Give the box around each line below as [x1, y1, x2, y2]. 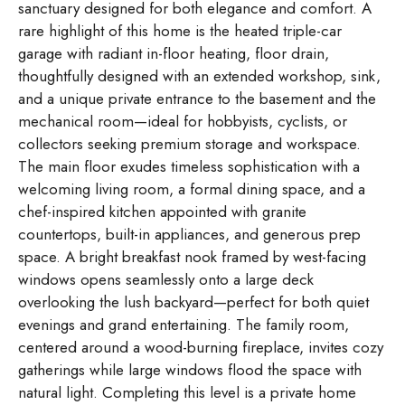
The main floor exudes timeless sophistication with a [18, 155, 360, 178]
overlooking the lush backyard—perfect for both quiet [18, 291, 369, 314]
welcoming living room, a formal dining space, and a [18, 178, 365, 201]
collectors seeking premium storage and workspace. [18, 133, 361, 155]
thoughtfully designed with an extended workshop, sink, [18, 65, 381, 88]
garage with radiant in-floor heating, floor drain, [18, 42, 329, 65]
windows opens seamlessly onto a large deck [18, 268, 314, 291]
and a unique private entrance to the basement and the [18, 88, 376, 110]
